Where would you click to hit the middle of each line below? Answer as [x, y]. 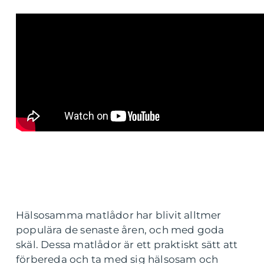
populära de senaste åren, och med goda [120, 230]
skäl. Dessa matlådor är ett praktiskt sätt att [127, 245]
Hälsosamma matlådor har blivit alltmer [119, 215]
